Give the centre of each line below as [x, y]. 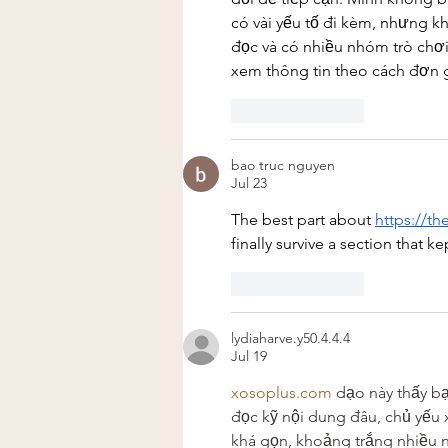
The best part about [303, 219]
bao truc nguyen [283, 164]
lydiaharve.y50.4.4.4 [290, 337]
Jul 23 [249, 182]
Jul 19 [249, 355]
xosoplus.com [281, 392]
